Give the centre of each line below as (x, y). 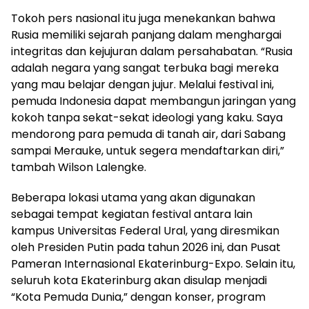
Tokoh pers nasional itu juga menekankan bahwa (143, 18)
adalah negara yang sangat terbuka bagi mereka (145, 68)
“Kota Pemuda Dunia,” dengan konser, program (138, 297)
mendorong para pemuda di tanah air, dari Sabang (148, 134)
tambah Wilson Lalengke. (79, 167)
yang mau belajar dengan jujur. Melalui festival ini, (142, 84)
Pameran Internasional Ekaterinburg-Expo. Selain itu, (153, 263)
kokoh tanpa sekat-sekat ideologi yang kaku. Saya (147, 117)
